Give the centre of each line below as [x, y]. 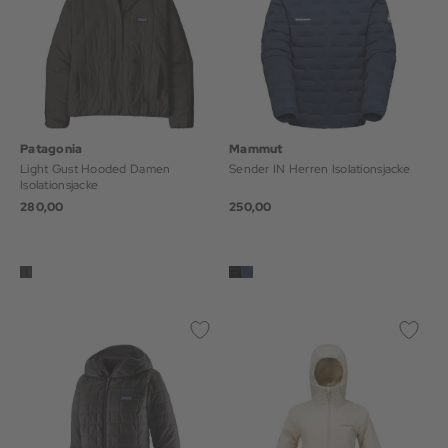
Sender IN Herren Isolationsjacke [319, 169]
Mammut [256, 149]
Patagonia [51, 149]
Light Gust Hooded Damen [95, 169]
